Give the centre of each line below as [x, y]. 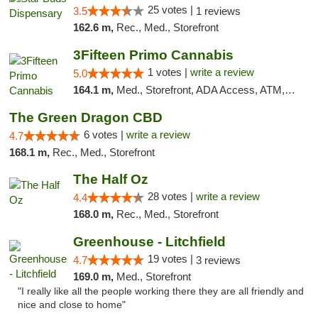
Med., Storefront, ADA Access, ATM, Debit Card [200, 90]
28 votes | [171, 196]
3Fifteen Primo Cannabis [153, 55]
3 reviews [218, 260]
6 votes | [105, 135]
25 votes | [171, 10]
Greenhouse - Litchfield [149, 242]
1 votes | [169, 72]
